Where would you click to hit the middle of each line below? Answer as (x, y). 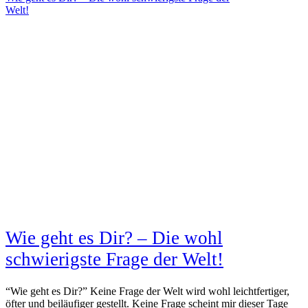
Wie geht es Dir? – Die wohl (114, 238)
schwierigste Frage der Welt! (114, 259)
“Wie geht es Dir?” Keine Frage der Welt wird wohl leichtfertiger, (147, 291)
